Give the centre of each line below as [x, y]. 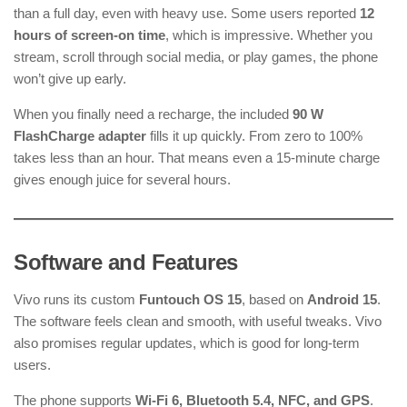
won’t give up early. [70, 79]
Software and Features [126, 263]
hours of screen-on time [89, 35]
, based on [274, 300]
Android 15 [342, 300]
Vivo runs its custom [76, 300]
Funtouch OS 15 [190, 300]
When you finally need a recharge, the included [153, 114]
